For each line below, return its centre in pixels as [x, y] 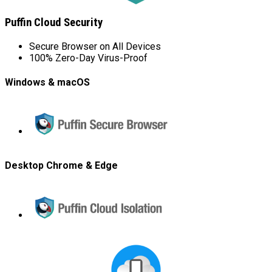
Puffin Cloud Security [54, 22]
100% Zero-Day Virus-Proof [88, 58]
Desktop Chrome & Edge [61, 166]
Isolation [187, 225]
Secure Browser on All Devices [95, 46]
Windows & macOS [47, 82]
